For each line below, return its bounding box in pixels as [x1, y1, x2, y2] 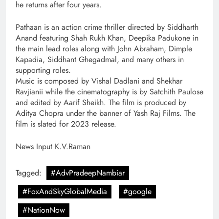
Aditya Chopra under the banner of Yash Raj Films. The [16, 107, 196, 119]
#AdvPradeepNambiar [51, 167, 125, 178]
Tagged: [16, 167, 44, 178]
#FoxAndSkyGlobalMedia [22, 185, 107, 197]
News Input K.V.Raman [16, 140, 90, 152]
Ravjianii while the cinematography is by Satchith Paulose [16, 86, 203, 97]
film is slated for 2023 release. [16, 118, 116, 130]
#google [123, 185, 152, 197]
